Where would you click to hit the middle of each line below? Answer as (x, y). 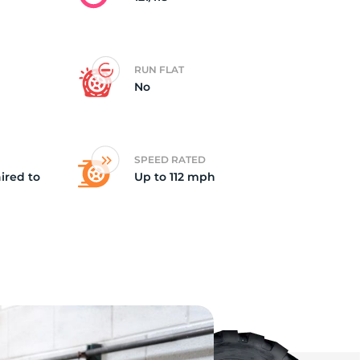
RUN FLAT (159, 70)
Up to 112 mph (175, 177)
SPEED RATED (170, 160)
